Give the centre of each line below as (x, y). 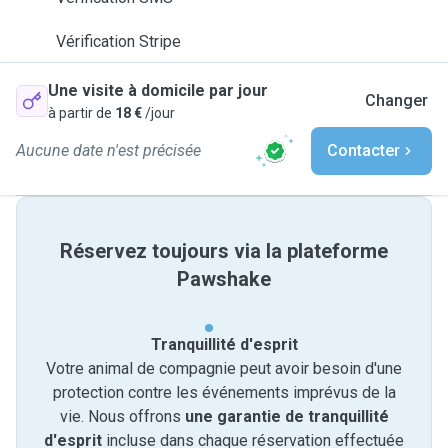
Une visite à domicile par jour (158, 90)
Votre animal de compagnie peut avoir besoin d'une (224, 368)
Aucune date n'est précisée (108, 150)
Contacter (363, 150)
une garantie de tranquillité (286, 416)
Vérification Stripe (118, 41)
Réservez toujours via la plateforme (224, 251)
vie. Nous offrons (122, 416)
